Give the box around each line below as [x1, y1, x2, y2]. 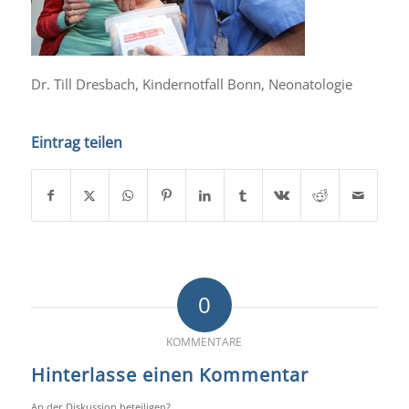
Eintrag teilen [30, 132, 122, 153]
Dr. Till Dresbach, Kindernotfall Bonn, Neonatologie [30, 75, 352, 94]
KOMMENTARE [166, 334, 243, 351]
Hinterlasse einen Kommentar [30, 362, 309, 388]
